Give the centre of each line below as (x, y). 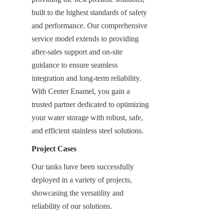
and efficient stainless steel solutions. (88, 130)
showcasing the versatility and (78, 193)
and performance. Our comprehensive (90, 25)
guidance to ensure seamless (75, 65)
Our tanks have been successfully (83, 166)
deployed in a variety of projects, (82, 180)
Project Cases (54, 148)
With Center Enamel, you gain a (81, 91)
